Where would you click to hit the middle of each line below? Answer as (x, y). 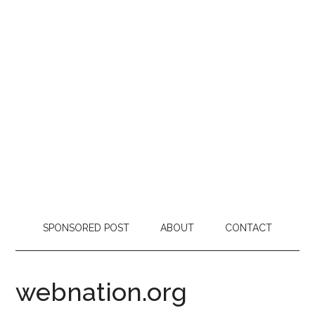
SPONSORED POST (86, 228)
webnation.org (102, 292)
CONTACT (249, 228)
